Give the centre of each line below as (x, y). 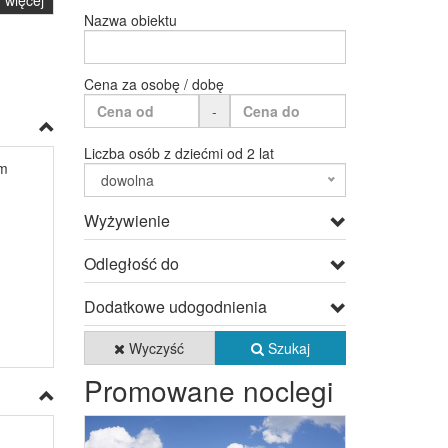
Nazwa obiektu (130, 20)
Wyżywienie (126, 220)
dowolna (127, 180)
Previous (137, 428)
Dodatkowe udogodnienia (175, 306)
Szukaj (286, 348)
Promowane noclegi (208, 390)
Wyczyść (155, 348)
